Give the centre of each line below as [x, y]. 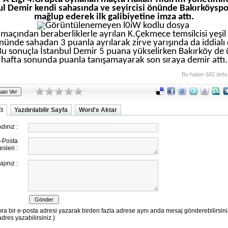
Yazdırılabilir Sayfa [41, 110]
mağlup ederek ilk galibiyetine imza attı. [114, 17]
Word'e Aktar [98, 110]
